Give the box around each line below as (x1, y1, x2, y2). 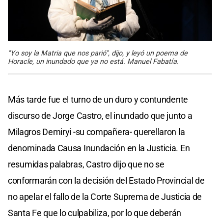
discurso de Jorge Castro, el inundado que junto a (8, 110, 192, 121)
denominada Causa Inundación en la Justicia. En (8, 142, 190, 153)
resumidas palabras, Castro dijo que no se (8, 159, 165, 169)
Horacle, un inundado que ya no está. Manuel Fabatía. (8, 57, 179, 66)
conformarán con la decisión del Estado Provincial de (8, 175, 205, 186)
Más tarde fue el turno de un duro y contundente (8, 94, 188, 105)
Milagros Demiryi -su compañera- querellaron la (8, 126, 185, 137)
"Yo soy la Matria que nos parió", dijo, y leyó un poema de (8, 49, 188, 57)
